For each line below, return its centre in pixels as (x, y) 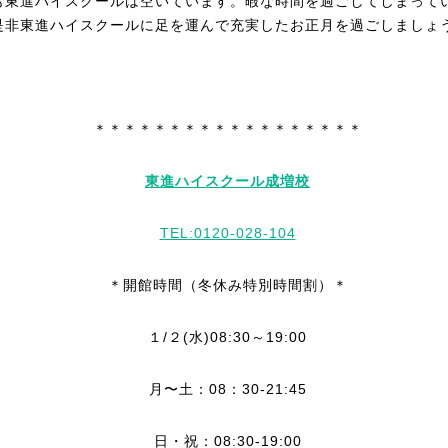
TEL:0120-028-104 (227, 233)
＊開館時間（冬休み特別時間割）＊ (227, 285)
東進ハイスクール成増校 (227, 181)
